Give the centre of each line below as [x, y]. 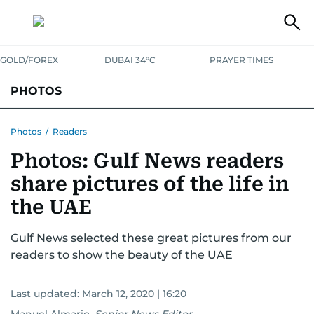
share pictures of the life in [150, 184]
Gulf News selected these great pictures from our [151, 238]
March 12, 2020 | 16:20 [134, 294]
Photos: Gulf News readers [147, 161]
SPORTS [250, 124]
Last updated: [46, 294]
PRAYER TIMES [241, 60]
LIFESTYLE [152, 124]
